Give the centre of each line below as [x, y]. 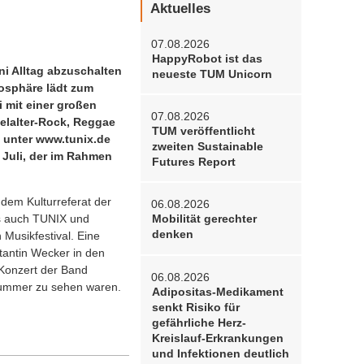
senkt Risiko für [195, 307]
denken [172, 235]
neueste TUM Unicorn [212, 74]
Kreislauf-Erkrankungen [217, 338]
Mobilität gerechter [204, 219]
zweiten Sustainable [207, 146]
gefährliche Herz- [199, 323]
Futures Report [193, 162]
